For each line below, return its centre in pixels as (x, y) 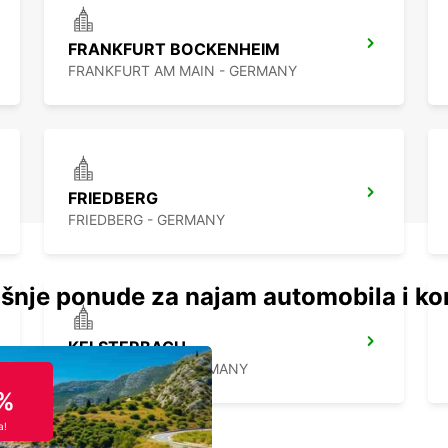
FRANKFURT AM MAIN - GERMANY (182, 71)
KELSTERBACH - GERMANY (158, 369)
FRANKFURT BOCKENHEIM (174, 49)
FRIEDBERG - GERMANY (146, 220)
